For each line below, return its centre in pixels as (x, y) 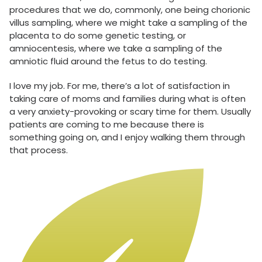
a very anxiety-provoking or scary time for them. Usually (130, 111)
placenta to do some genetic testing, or (98, 35)
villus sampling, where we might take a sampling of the (128, 23)
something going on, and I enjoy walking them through (127, 137)
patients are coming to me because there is (107, 124)
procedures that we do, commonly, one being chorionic (130, 10)
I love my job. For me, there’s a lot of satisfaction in (120, 86)
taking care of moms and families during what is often (127, 99)
